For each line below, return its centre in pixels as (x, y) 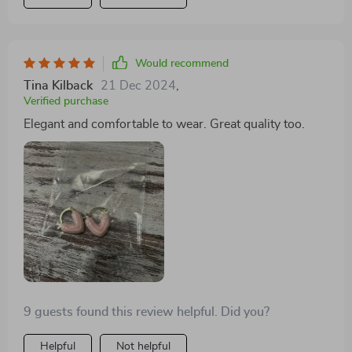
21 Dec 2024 (138, 85)
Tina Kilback (58, 85)
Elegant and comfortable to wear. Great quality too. (164, 124)
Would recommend (182, 63)
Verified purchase (66, 101)
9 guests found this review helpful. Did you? (147, 312)
